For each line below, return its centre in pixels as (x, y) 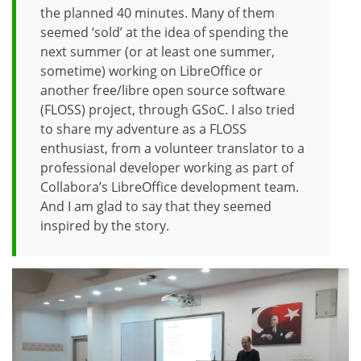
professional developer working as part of (167, 168)
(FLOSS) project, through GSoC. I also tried (168, 110)
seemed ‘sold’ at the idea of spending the (164, 33)
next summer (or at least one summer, (158, 52)
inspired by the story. (105, 226)
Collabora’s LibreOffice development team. (170, 187)
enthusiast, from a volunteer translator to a (172, 149)
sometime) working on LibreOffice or (151, 71)
